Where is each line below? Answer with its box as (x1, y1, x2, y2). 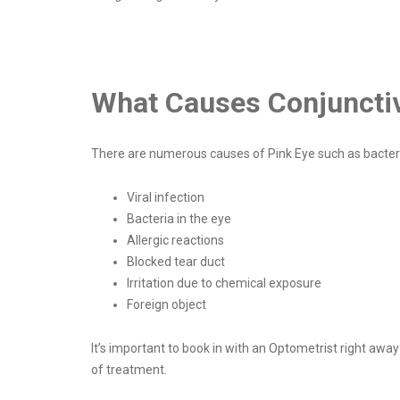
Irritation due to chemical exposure (127, 276, 321, 291)
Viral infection (127, 190, 204, 205)
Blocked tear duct (127, 254, 225, 270)
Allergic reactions (127, 233, 224, 248)
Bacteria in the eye (127, 212, 231, 227)
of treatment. (91, 362, 167, 378)
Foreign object (127, 297, 206, 312)
